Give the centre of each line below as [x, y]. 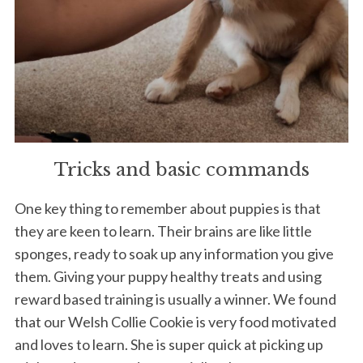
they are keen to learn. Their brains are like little [163, 231]
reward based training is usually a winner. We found [175, 299]
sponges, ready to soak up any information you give [174, 253]
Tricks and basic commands [181, 169]
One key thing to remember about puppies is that [167, 208]
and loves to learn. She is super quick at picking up [169, 344]
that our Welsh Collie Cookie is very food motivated [175, 321]
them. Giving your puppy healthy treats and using [168, 276]
